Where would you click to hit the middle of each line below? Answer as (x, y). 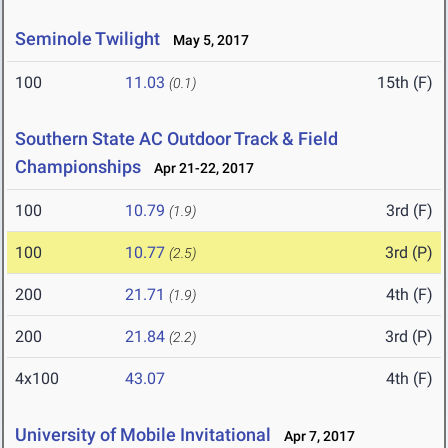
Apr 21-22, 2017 (199, 168)
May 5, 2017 (206, 40)
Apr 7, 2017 (315, 436)
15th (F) (405, 83)
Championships (78, 167)
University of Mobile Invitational (143, 435)
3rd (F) (409, 211)
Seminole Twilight (87, 39)
